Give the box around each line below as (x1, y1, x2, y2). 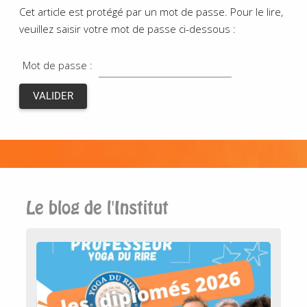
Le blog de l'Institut (25, 197, 169, 220)
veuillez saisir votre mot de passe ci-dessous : (19, 22, 236, 36)
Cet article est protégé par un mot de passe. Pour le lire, (19, 5, 283, 19)
